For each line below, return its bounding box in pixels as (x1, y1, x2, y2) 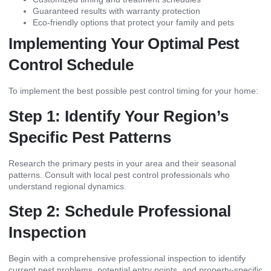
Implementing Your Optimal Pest (8, 34, 239, 53)
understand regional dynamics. (8, 181, 126, 191)
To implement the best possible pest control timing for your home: (8, 86, 258, 96)
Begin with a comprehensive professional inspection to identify (8, 253, 246, 264)
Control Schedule (8, 56, 133, 74)
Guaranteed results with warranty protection (33, 6, 200, 16)
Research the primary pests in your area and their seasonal (8, 158, 236, 168)
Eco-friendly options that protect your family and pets (33, 18, 234, 28)
